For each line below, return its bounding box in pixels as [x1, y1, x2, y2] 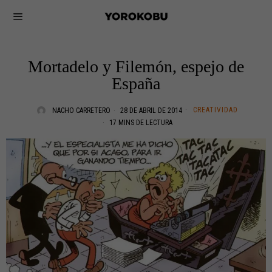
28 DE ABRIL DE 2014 [118, 106, 182, 115]
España [112, 74, 160, 93]
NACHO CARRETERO [52, 106, 110, 115]
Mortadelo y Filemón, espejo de [28, 57, 244, 76]
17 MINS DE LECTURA [107, 118, 172, 127]
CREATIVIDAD [193, 106, 238, 114]
